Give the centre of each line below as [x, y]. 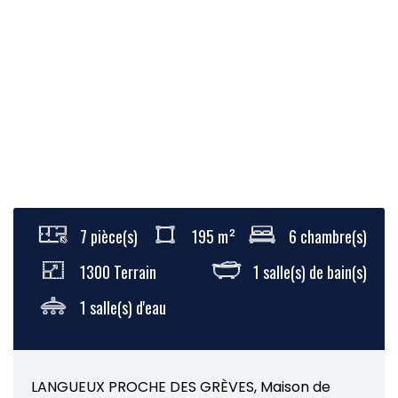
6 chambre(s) [328, 236]
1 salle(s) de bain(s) [310, 272]
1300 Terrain [118, 272]
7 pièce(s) [109, 236]
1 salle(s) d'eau [123, 307]
